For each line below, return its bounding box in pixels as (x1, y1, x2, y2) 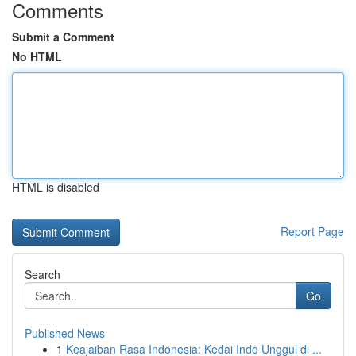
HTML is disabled (12, 179, 99, 195)
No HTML (12, 48, 62, 64)
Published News (25, 325, 105, 341)
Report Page (281, 223, 344, 239)
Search (25, 266, 60, 282)
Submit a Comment (12, 29, 114, 44)
